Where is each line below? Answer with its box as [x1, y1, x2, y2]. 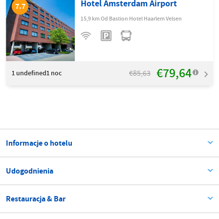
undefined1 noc [16, 68, 62, 78]
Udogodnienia [6, 165, 53, 176]
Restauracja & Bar [6, 193, 66, 204]
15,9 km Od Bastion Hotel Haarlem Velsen [81, 14, 182, 23]
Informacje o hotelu [6, 137, 72, 148]
